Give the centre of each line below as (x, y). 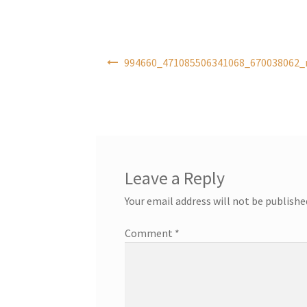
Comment (149, 233)
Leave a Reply (174, 178)
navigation (121, 72)
